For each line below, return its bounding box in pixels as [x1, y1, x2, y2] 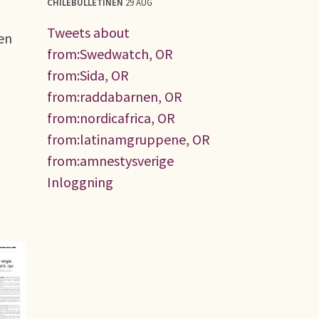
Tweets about [47, 23, 130, 41]
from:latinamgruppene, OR [47, 130, 210, 148]
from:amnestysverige [47, 151, 174, 169]
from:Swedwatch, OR [47, 44, 173, 63]
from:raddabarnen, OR [47, 87, 182, 105]
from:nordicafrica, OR [47, 108, 175, 127]
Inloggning [47, 172, 113, 191]
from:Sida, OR [47, 66, 129, 84]
